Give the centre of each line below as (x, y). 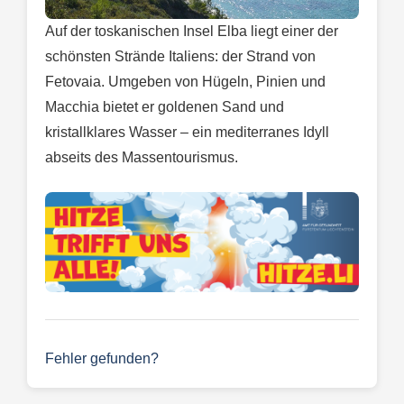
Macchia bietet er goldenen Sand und (165, 107)
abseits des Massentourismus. (142, 158)
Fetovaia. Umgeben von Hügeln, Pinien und (185, 82)
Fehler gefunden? (102, 359)
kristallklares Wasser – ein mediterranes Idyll (187, 133)
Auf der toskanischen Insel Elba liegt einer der (192, 32)
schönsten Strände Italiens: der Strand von (180, 57)
